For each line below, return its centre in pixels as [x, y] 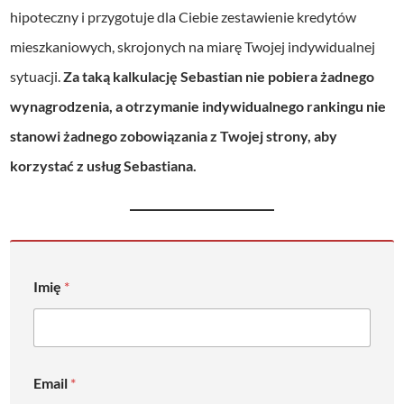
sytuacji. [37, 77]
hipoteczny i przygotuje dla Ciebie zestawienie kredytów [184, 17]
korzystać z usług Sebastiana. [104, 166]
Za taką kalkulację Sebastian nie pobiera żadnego [219, 77]
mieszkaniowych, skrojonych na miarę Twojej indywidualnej [193, 47]
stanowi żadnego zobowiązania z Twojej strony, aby [174, 136]
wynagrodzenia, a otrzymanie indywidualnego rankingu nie [198, 106]
